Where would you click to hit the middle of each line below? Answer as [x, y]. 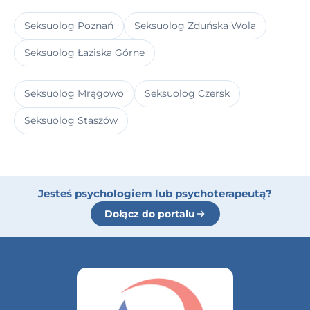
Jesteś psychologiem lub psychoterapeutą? [155, 193]
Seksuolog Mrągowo [74, 93]
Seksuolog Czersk [187, 93]
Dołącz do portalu [149, 213]
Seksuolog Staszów [71, 120]
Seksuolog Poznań [69, 25]
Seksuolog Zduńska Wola [195, 25]
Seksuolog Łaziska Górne [84, 52]
